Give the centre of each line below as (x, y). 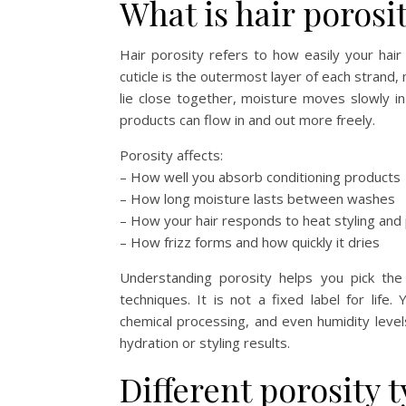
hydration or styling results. (205, 342)
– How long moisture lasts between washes (257, 198)
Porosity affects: (171, 155)
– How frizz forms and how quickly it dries (250, 242)
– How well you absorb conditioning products (260, 176)
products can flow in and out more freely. (247, 119)
